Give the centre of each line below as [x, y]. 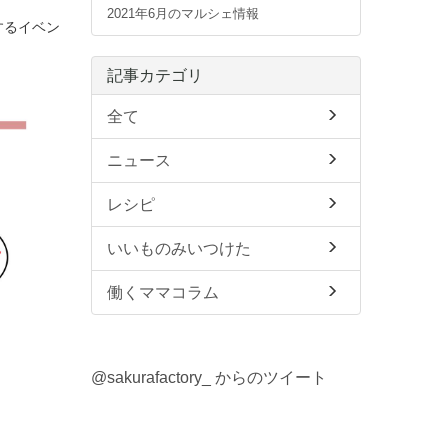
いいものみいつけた [179, 249]
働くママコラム [163, 293]
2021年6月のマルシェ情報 [183, 14]
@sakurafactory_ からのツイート [209, 378]
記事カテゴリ [155, 76]
